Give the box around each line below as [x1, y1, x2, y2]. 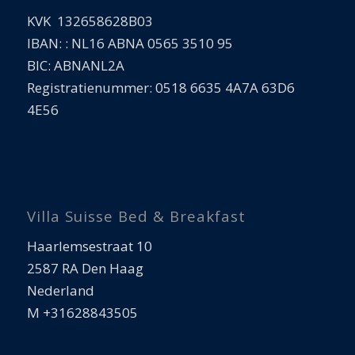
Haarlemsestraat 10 [26, 237, 152, 256]
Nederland [26, 281, 94, 300]
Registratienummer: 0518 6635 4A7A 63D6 [26, 78, 295, 97]
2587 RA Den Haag [26, 259, 143, 278]
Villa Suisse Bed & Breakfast [26, 205, 246, 226]
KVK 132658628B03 [26, 11, 153, 30]
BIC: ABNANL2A [26, 55, 124, 74]
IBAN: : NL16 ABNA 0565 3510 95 [26, 33, 233, 52]
